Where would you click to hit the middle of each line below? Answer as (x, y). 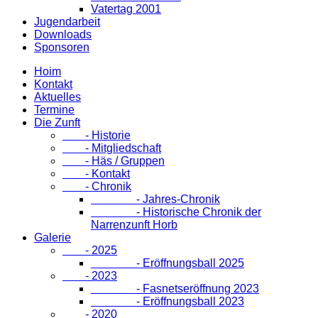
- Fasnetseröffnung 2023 (175, 288)
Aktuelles (57, 97)
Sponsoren (62, 47)
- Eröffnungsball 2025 (168, 263)
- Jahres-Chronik (155, 199)
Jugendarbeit (67, 21)
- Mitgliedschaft (112, 148)
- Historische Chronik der (176, 212)
